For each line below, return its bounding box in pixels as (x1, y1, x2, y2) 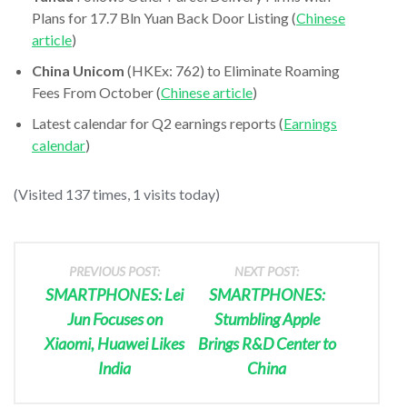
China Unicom (32, 61, 124, 79)
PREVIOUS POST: (69, 263, 161, 279)
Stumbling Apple (213, 308, 320, 329)
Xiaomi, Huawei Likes (45, 333, 185, 353)
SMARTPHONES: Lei (45, 283, 184, 304)
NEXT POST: (234, 263, 300, 279)
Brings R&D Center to (197, 333, 336, 353)
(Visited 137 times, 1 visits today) (14, 184, 220, 203)
